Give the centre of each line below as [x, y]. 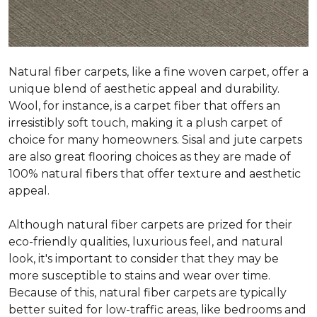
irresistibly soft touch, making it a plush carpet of [145, 123]
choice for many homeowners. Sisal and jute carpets [155, 140]
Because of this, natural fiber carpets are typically [148, 293]
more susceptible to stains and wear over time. [139, 276]
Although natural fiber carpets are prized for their [150, 225]
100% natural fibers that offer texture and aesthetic [155, 174]
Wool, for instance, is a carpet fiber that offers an [144, 106]
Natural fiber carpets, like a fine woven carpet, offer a [158, 72]
